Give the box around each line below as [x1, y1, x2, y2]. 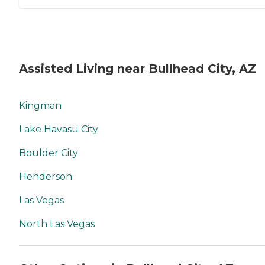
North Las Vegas [19, 218, 95, 230]
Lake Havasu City [19, 123, 98, 135]
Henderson [19, 170, 72, 182]
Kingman [19, 99, 62, 111]
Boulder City [19, 147, 78, 159]
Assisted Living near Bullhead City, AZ [19, 62, 256, 76]
